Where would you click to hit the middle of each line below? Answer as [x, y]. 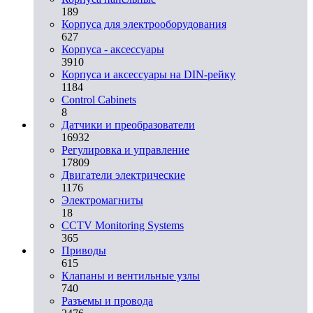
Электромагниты [102, 200]
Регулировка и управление [125, 150]
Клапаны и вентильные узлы [131, 275]
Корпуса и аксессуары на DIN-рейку [148, 74]
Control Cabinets [99, 99]
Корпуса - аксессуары [113, 49]
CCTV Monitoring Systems [123, 225]
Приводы [84, 250]
